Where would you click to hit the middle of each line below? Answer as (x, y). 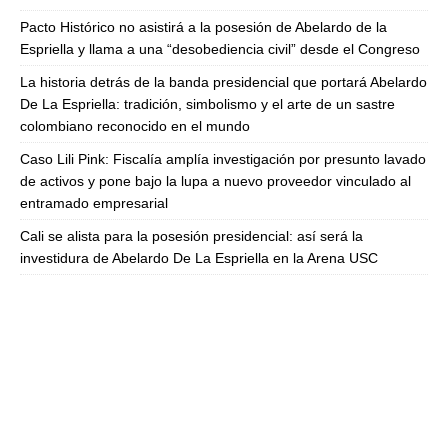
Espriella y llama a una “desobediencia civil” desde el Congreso (220, 49)
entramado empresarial (94, 203)
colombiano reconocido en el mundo (135, 126)
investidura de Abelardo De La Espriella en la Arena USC (199, 258)
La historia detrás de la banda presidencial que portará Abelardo (223, 82)
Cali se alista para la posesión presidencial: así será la (191, 236)
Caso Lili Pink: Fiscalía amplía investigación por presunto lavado (223, 159)
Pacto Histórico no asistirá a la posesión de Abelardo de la (203, 27)
